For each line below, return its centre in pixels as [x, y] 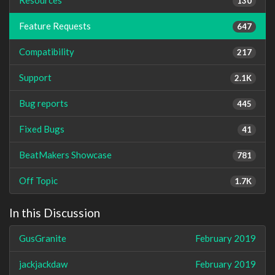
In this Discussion [55, 212]
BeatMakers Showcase [65, 154]
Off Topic [38, 180]
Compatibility [47, 51]
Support [35, 77]
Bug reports [44, 103]
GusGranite [43, 238]
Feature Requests [55, 25]
